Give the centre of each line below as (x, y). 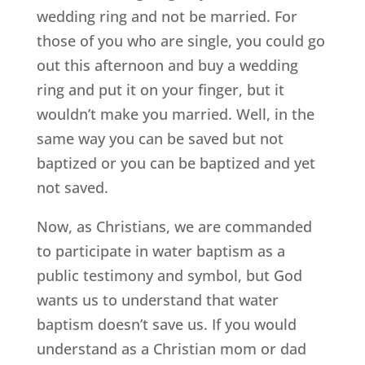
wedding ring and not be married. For (167, 17)
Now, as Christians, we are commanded (174, 227)
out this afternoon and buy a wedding (167, 66)
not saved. (72, 188)
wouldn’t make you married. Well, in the (175, 114)
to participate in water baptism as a (161, 251)
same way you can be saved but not (160, 139)
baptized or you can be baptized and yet (176, 163)
